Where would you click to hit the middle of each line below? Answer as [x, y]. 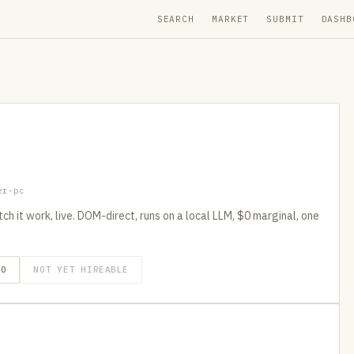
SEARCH [176, 19]
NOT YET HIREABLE [81, 269]
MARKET [231, 19]
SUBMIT [285, 19]
